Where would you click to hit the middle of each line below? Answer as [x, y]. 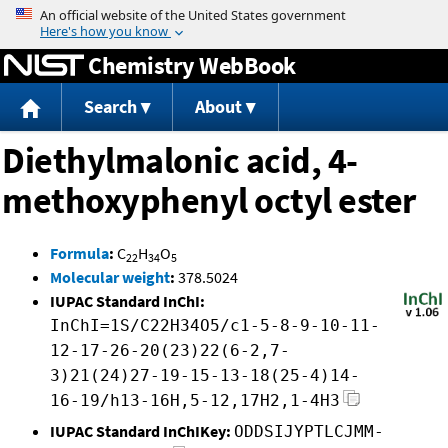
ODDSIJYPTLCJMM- [309, 432]
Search [110, 107]
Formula [79, 253]
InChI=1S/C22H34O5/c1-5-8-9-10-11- [215, 326]
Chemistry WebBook [192, 65]
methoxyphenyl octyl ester [209, 201]
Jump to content [224, 14]
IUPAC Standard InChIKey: [140, 431]
